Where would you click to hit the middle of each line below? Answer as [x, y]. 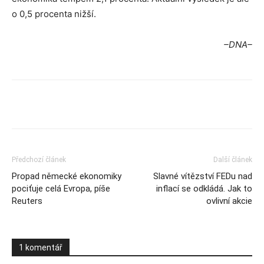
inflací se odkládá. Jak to [204, 189]
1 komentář [41, 247]
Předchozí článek [39, 160]
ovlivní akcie [229, 201]
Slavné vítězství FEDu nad [203, 176]
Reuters [27, 201]
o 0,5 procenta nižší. [54, 14]
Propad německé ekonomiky [67, 176]
